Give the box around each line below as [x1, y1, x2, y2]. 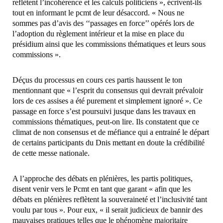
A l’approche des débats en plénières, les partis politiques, [12, 174, 193, 183]
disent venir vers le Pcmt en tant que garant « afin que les [12, 185, 191, 194]
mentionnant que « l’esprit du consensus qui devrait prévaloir [12, 86, 203, 95]
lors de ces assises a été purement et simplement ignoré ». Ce [12, 97, 202, 106]
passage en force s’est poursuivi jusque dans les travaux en [12, 107, 196, 116]
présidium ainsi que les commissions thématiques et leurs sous [12, 40, 206, 49]
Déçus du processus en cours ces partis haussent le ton [12, 76, 182, 85]
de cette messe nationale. [12, 149, 90, 158]
